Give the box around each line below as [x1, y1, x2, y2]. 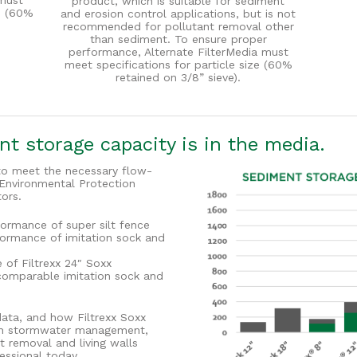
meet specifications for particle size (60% [64, 58, 292, 72]
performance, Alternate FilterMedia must [68, 45, 288, 59]
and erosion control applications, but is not [61, 7, 296, 21]
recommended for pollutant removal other [62, 20, 294, 33]
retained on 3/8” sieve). [116, 71, 241, 84]
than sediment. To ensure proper [89, 33, 267, 46]
